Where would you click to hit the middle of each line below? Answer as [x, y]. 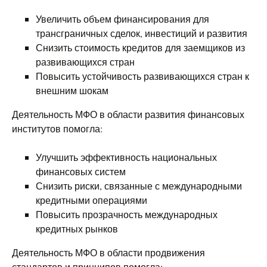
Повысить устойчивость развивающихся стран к [142, 76]
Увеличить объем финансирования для [122, 19]
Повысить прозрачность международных [127, 214]
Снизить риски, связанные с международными [139, 186]
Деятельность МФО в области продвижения [108, 252]
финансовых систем [81, 171]
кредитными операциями [91, 200]
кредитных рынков [77, 229]
